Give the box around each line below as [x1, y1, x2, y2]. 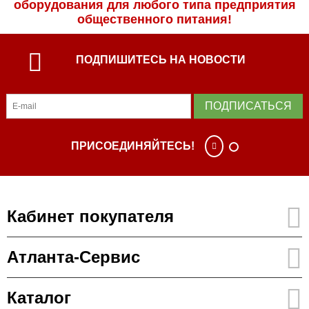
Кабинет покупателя [7, 207, 174, 226]
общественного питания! [77, 12, 232, 26]
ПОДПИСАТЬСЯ [205, 100, 292, 112]
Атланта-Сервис [7, 248, 140, 266]
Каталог [7, 288, 71, 307]
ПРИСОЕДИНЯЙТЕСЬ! [70, 140, 195, 152]
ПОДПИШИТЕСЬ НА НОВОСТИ [75, 54, 246, 66]
